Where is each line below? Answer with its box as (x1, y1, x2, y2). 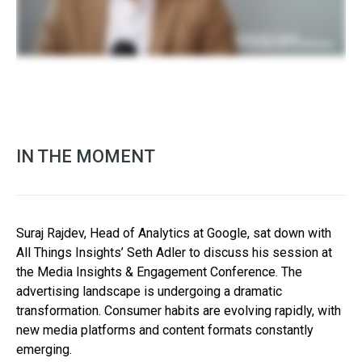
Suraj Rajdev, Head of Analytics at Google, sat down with (16, 225, 331, 241)
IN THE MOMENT (16, 145, 155, 166)
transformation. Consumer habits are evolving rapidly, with (16, 302, 341, 318)
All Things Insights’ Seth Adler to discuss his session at (16, 244, 332, 260)
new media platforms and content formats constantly (16, 322, 314, 338)
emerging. (16, 341, 72, 357)
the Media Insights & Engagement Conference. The (16, 263, 302, 280)
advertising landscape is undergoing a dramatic (16, 283, 282, 299)
